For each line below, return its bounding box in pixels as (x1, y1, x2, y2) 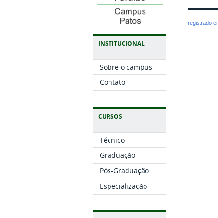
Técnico (99, 135, 125, 145)
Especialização (99, 181, 147, 191)
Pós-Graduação (99, 166, 149, 176)
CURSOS (98, 112, 122, 121)
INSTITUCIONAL (98, 39, 145, 48)
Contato (99, 77, 125, 87)
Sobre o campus (99, 62, 152, 72)
